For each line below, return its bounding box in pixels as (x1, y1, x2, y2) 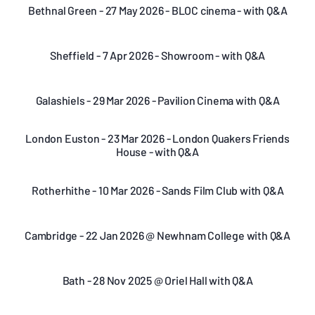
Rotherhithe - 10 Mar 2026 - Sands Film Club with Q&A (31, 183, 284, 197)
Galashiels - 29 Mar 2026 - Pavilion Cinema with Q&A (35, 93, 280, 107)
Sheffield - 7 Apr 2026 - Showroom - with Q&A (49, 48, 266, 62)
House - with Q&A (116, 145, 199, 158)
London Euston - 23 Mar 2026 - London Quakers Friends (25, 131, 290, 145)
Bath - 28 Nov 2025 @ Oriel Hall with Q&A (62, 273, 253, 287)
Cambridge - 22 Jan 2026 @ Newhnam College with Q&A (25, 228, 290, 242)
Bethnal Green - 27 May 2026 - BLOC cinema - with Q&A (27, 3, 288, 17)
